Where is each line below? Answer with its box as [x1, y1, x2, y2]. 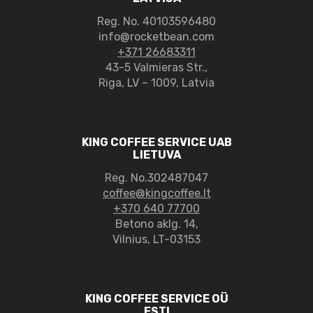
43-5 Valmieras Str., [105, 61, 208, 74]
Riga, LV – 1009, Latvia [99, 76, 214, 89]
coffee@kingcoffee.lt [102, 187, 211, 200]
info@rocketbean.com [99, 30, 214, 43]
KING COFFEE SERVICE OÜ [85, 292, 228, 305]
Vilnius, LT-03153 [112, 233, 201, 246]
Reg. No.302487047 [105, 171, 208, 184]
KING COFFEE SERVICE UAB [81, 136, 232, 149]
